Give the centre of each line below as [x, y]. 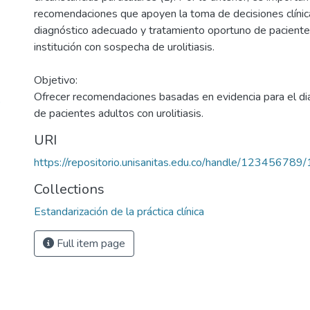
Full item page [90, 244]
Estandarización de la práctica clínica [119, 212]
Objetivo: [56, 80]
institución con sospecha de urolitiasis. [124, 47]
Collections [69, 189]
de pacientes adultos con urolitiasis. [119, 113]
